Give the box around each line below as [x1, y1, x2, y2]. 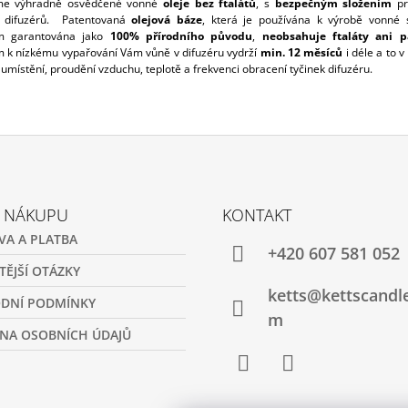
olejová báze [131, 12, 202, 28]
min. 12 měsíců [260, 45, 343, 61]
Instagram [287, 382, 342, 400]
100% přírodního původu [109, 28, 253, 45]
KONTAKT [222, 204, 291, 227]
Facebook [242, 382, 295, 400]
